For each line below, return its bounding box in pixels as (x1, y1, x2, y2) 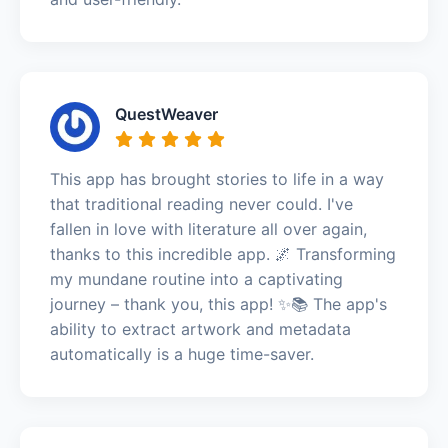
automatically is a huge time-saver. (50, 343, 314, 364)
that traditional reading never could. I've (50, 193, 353, 214)
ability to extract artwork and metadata (50, 318, 351, 339)
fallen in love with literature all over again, (50, 218, 367, 239)
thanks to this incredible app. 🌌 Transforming (50, 243, 396, 264)
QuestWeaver (115, 103, 218, 124)
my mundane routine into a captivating (50, 268, 343, 289)
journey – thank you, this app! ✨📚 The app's (50, 293, 387, 314)
